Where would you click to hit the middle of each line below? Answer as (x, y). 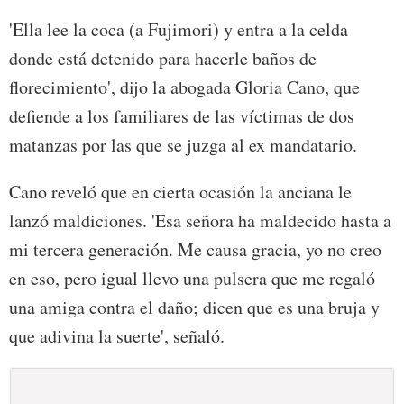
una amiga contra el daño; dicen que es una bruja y (194, 308)
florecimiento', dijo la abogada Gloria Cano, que (184, 87)
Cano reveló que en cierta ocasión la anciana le (180, 192)
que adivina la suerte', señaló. (117, 336)
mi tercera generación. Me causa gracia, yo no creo (195, 250)
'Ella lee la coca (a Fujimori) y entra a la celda (179, 30)
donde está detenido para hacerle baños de (163, 59)
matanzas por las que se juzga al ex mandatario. (183, 145)
